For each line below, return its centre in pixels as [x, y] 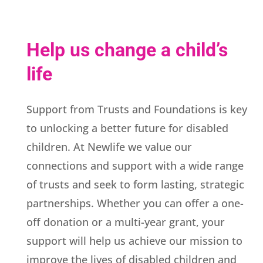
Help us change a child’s [127, 50]
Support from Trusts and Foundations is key [137, 109]
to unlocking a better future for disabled [127, 128]
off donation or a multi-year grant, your [126, 222]
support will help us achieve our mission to [134, 240]
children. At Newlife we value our [109, 146]
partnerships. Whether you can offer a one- [135, 203]
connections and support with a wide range [135, 165]
